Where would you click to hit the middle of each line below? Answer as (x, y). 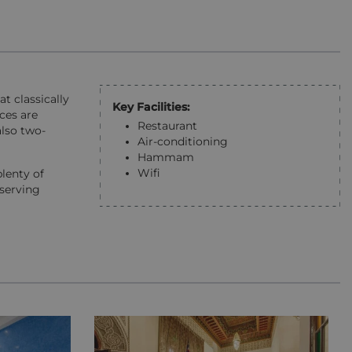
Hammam (166, 157)
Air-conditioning (183, 141)
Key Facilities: (151, 106)
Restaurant (167, 125)
